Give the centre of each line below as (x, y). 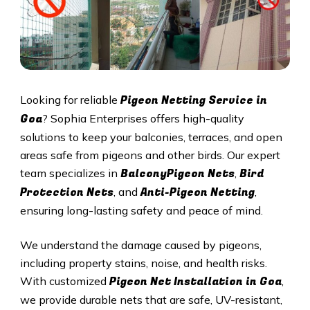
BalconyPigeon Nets (177, 174)
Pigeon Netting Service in (193, 101)
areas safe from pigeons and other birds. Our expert (150, 155)
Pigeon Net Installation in (184, 282)
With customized (64, 281)
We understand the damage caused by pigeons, (140, 245)
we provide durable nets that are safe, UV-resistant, (151, 300)
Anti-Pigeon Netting (197, 193)
